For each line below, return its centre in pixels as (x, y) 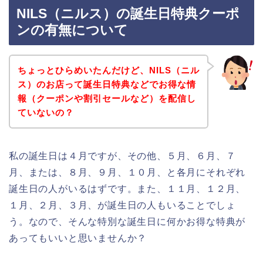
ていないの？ (45, 112)
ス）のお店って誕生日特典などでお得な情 (107, 84)
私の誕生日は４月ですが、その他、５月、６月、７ (122, 156)
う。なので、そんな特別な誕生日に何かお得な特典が (127, 221)
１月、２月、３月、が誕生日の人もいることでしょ (122, 205)
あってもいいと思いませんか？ (78, 238)
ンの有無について (72, 30)
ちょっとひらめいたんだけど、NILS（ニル (108, 70)
